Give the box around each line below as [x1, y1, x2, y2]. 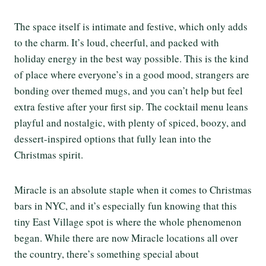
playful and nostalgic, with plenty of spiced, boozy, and [14, 115, 246, 129]
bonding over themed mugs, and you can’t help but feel [14, 83, 243, 97]
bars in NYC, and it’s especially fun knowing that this [14, 198, 237, 213]
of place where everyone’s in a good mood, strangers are [14, 67, 249, 81]
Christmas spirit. [14, 147, 83, 161]
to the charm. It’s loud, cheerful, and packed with [14, 35, 219, 49]
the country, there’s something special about [14, 246, 199, 261]
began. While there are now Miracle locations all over [14, 230, 238, 245]
